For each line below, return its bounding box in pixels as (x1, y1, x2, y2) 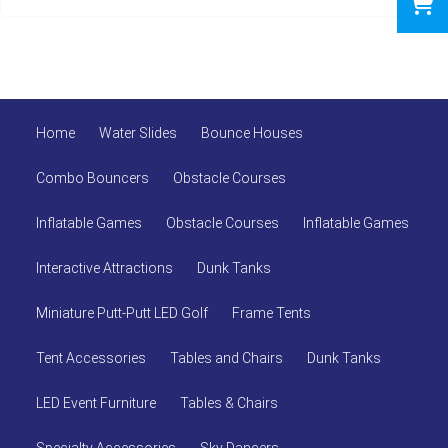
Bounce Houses (201, 125, 303, 142)
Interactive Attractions (36, 260, 173, 277)
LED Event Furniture (36, 395, 156, 412)
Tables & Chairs (180, 395, 278, 412)
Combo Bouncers (36, 170, 149, 187)
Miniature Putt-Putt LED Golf (36, 305, 208, 322)
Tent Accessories (36, 350, 146, 367)
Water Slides (99, 125, 177, 142)
